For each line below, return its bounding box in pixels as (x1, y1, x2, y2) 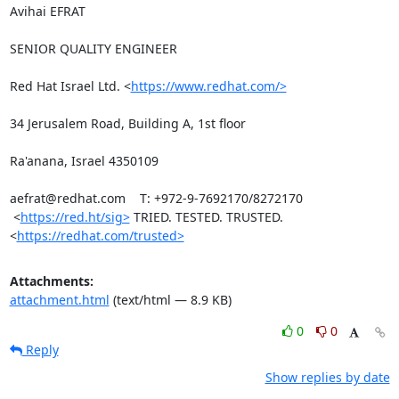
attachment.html (9, 290, 110, 308)
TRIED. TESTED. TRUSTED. (129, 208, 283, 225)
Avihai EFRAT (9, 2, 85, 20)
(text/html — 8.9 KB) (109, 290, 232, 308)
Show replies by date (265, 368, 390, 386)
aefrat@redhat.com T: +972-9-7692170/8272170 (9, 189, 303, 207)
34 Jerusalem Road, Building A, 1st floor (9, 114, 246, 132)
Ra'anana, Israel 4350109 (9, 151, 159, 169)
